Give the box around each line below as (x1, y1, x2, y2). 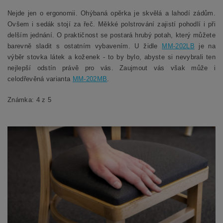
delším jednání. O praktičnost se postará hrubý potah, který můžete (7, 31, 216, 39)
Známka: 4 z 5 (7, 96, 52, 104)
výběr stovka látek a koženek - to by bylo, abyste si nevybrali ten (7, 53, 216, 61)
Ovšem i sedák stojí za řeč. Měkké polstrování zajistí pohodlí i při (7, 20, 216, 28)
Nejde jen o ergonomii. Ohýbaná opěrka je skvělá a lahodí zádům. (7, 9, 216, 17)
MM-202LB (162, 42, 195, 50)
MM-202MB (72, 75, 108, 83)
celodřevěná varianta (7, 75, 73, 83)
